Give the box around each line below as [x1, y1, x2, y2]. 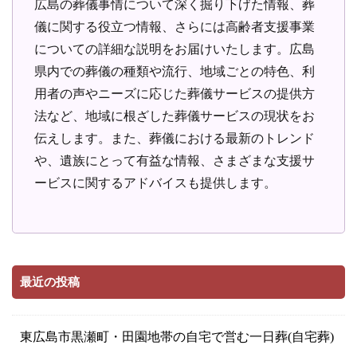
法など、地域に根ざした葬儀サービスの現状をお [34, 108, 316, 123]
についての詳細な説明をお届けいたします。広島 [34, 41, 316, 56]
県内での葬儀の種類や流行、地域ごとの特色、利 [34, 64, 316, 78]
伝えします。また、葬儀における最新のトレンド [34, 131, 316, 145]
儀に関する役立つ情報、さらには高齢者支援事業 [34, 19, 316, 33]
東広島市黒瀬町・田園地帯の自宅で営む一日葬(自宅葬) [20, 329, 334, 343]
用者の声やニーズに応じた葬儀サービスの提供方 [34, 86, 316, 100]
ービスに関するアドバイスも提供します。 [34, 175, 277, 190]
